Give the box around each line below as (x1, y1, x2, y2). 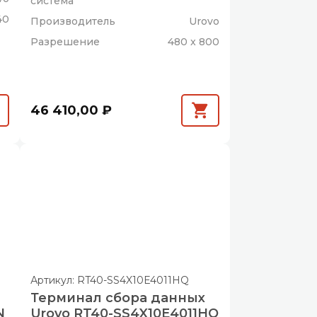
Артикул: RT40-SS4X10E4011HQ (30, 273, 190, 287)
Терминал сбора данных (30, 289, 206, 306)
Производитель (30, 14, 116, 28)
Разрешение (30, 35, 100, 48)
